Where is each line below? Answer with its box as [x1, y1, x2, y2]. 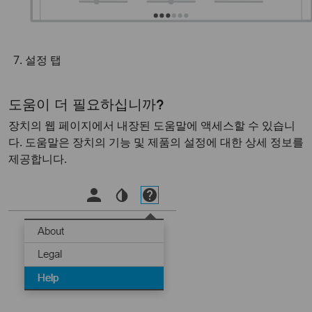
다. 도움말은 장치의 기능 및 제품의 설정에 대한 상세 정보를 [8, 134, 304, 150]
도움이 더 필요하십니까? [8, 100, 164, 114]
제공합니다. [8, 151, 67, 166]
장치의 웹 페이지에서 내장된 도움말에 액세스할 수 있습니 [8, 118, 295, 133]
